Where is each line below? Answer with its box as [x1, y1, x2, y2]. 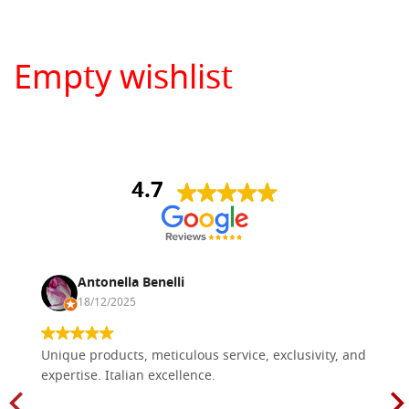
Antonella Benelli [78, 273, 184, 295]
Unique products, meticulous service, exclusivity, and [41, 346, 366, 368]
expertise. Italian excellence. [41, 366, 215, 388]
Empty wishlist [14, 54, 233, 109]
